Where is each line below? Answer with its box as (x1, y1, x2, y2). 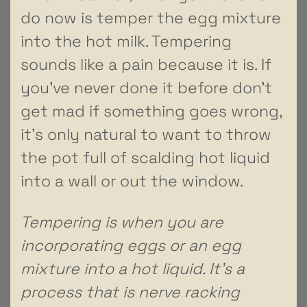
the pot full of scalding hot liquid (21, 147, 270, 168)
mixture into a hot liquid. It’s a (21, 258, 245, 279)
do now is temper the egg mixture (21, 7, 281, 28)
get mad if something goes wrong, (21, 100, 282, 121)
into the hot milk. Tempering (21, 30, 232, 51)
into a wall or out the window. (21, 170, 243, 191)
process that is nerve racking (21, 281, 240, 302)
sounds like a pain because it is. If (21, 53, 271, 75)
